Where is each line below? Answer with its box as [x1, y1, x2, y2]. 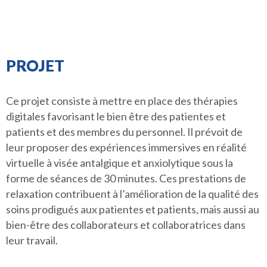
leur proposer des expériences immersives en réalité [6, 141, 247, 154]
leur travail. [6, 234, 58, 247]
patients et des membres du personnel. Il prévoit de [6, 125, 243, 138]
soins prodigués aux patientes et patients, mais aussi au [6, 203, 259, 216]
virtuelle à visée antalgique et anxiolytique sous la [6, 156, 233, 169]
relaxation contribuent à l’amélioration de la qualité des [6, 187, 259, 200]
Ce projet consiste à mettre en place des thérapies [6, 94, 238, 107]
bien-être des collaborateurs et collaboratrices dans [6, 218, 246, 231]
